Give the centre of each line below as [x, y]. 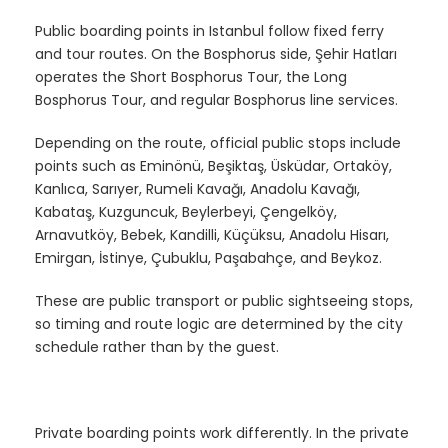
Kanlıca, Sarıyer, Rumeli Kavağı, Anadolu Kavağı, [197, 188]
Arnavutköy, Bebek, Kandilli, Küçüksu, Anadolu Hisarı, [212, 234]
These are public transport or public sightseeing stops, [224, 300]
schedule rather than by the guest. [157, 346]
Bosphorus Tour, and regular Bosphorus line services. [216, 99]
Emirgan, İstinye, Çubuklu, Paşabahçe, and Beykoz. [208, 257]
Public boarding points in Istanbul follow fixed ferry [209, 30]
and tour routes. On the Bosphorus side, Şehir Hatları [216, 53]
